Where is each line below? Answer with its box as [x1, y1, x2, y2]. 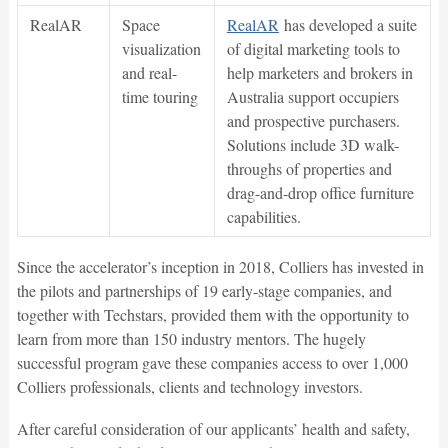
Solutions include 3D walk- [226, 134, 399, 156]
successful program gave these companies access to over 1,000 [16, 352, 408, 374]
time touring [121, 86, 198, 108]
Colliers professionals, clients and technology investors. [16, 376, 363, 398]
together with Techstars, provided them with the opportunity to [16, 304, 409, 326]
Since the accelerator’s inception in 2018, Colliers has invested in [16, 256, 424, 278]
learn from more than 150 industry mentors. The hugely [16, 328, 366, 350]
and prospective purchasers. [226, 110, 400, 132]
